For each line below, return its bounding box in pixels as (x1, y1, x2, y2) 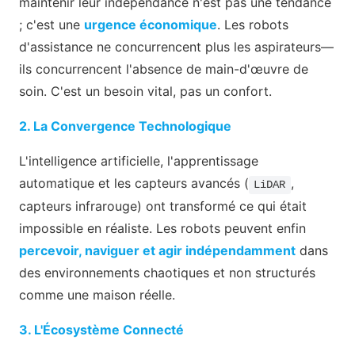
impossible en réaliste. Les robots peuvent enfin (19, 220, 306, 237)
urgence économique (84, 17, 217, 33)
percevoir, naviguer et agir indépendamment (19, 242, 296, 259)
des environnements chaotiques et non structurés (19, 265, 315, 281)
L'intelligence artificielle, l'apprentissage (19, 153, 258, 170)
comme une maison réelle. (19, 287, 175, 303)
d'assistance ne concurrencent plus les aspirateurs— (19, 39, 334, 55)
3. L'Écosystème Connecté (19, 322, 184, 338)
